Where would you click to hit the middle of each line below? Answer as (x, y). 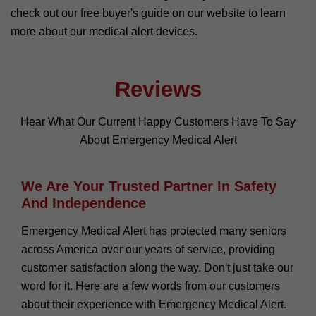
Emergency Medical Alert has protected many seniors (154, 231)
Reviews (158, 89)
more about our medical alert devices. (104, 31)
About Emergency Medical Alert (158, 140)
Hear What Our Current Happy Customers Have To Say (158, 121)
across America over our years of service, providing (148, 249)
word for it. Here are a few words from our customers (151, 286)
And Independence (84, 203)
